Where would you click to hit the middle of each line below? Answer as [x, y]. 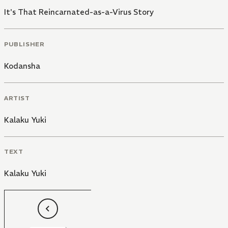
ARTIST [17, 98]
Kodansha [22, 66]
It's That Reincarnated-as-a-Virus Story [79, 12]
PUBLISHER [24, 44]
